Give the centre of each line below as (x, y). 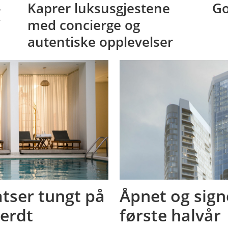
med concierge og (83, 25)
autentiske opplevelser (100, 42)
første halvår (170, 215)
